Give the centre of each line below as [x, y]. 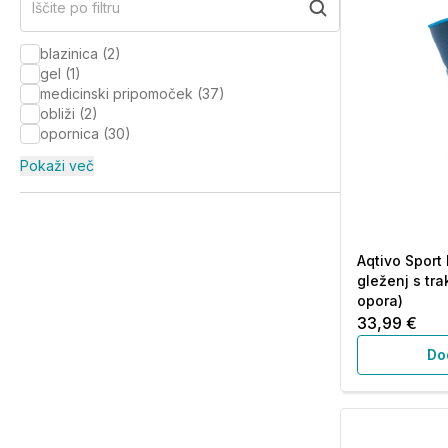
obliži [57, 113]
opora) [380, 300]
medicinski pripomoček [116, 93]
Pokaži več [57, 165]
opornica [69, 133]
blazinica [69, 53]
